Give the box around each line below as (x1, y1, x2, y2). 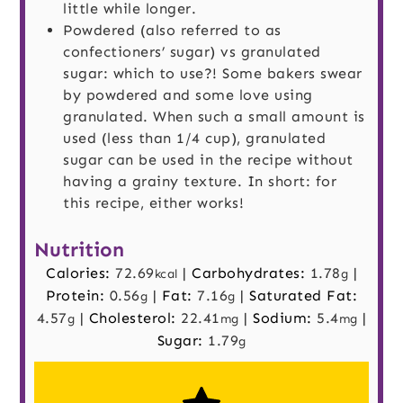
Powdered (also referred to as (63, 21, 282, 39)
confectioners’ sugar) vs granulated (63, 42, 321, 60)
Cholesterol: (88, 309, 181, 327)
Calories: (46, 264, 115, 282)
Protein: (46, 287, 110, 305)
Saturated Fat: (249, 287, 357, 305)
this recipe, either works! (63, 193, 245, 211)
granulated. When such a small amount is (63, 107, 365, 125)
